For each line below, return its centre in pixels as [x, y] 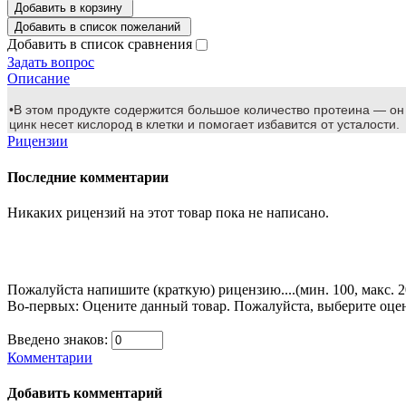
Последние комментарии [88, 177]
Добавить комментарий [85, 393]
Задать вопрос [51, 63]
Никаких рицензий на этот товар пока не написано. [168, 213]
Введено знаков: [59, 340]
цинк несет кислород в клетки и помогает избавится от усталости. [204, 125]
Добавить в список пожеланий [97, 27]
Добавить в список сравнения [100, 44]
